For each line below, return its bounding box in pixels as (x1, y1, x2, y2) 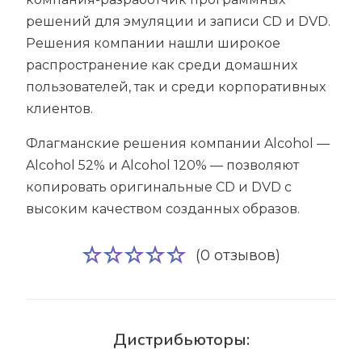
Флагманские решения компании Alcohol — (26, 136, 330, 151)
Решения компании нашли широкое (26, 36, 280, 51)
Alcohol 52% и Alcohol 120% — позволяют (26, 158, 299, 173)
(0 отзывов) (196, 246, 280, 264)
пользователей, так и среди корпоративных (26, 79, 326, 95)
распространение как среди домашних (26, 57, 297, 73)
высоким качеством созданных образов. (26, 201, 300, 217)
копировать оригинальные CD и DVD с (26, 179, 292, 195)
